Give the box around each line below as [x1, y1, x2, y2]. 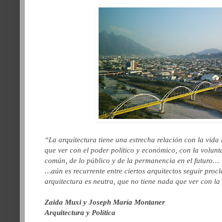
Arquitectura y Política [45, 208, 115, 217]
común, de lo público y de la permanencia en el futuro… [45, 156, 219, 165]
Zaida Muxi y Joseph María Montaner [45, 197, 165, 206]
